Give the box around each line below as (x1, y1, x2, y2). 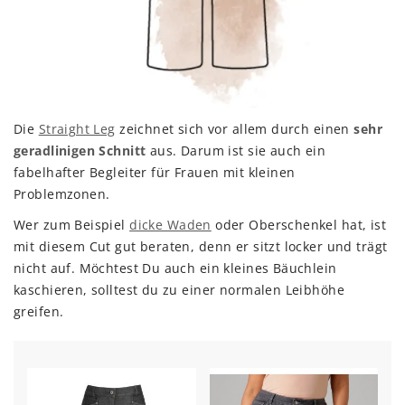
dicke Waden (129, 215, 212, 233)
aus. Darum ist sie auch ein (146, 141, 326, 159)
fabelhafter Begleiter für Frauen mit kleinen (14, 163, 296, 181)
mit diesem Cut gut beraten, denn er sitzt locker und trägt (14, 237, 388, 255)
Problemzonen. (14, 184, 110, 202)
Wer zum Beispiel (14, 215, 130, 233)
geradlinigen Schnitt (14, 141, 146, 159)
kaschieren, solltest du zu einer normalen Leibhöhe (14, 280, 345, 298)
